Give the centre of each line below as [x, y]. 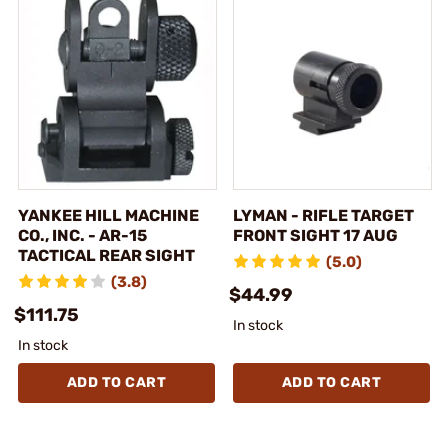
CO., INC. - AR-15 [82, 235]
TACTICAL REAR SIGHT [106, 255]
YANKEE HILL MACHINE [108, 215]
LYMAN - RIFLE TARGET [323, 215]
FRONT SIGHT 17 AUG [315, 235]
